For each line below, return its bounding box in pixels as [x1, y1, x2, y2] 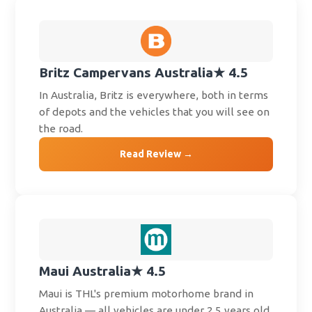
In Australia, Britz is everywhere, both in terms [39, 89, 269, 102]
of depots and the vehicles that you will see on [39, 106, 270, 118]
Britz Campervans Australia [39, 65, 214, 81]
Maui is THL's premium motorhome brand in [39, 288, 254, 300]
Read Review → [119, 148, 193, 160]
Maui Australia [39, 263, 132, 279]
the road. [39, 123, 84, 135]
